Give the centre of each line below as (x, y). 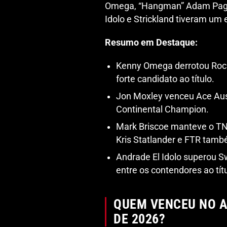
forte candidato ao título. (165, 79)
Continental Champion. (162, 110)
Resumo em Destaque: (151, 43)
